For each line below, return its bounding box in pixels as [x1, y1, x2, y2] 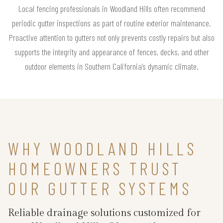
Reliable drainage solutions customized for [8, 207, 201, 220]
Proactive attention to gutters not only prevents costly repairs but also [8, 32, 215, 43]
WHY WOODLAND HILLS [8, 137, 197, 159]
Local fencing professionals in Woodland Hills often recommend [18, 3, 205, 14]
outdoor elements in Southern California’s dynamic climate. [24, 61, 199, 72]
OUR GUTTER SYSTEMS [8, 177, 192, 199]
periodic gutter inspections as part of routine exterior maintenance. [12, 17, 211, 29]
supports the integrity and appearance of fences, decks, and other [14, 46, 209, 58]
